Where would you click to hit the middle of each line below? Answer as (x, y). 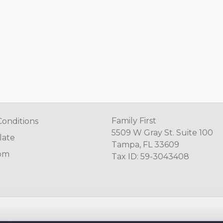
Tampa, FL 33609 (145, 145)
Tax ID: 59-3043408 (150, 157)
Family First (134, 121)
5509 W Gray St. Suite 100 (162, 133)
